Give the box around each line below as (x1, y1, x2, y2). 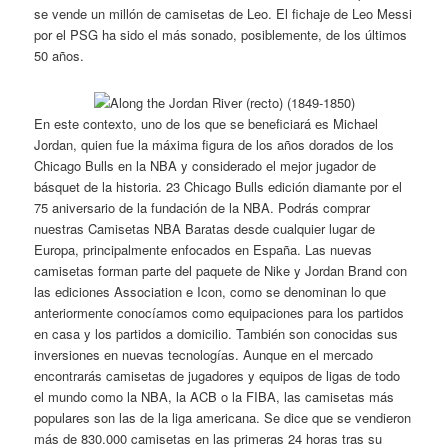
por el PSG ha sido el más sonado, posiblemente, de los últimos (34, 24, 408, 44)
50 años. (34, 45, 85, 65)
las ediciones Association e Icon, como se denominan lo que (34, 281, 387, 301)
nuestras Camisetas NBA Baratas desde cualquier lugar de (34, 218, 376, 238)
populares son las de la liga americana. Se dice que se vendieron (34, 407, 412, 427)
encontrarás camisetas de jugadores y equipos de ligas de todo (34, 365, 401, 385)
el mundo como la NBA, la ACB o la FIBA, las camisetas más (34, 386, 395, 406)
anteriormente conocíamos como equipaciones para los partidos (34, 302, 405, 322)
